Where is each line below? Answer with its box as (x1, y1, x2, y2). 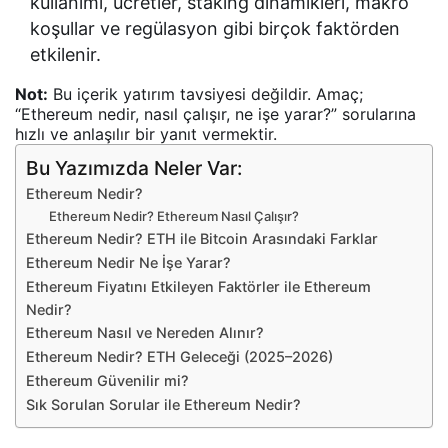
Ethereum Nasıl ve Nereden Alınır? (26, 323, 265, 341)
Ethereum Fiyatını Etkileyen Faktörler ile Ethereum (26, 277, 372, 295)
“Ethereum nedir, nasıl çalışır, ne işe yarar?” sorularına (15, 103, 416, 124)
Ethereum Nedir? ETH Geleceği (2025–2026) (26, 347, 334, 365)
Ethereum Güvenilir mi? (26, 371, 190, 389)
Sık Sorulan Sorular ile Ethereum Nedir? (26, 395, 302, 413)
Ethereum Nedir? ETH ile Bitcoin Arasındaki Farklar (26, 229, 379, 247)
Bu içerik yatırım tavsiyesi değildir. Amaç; (48, 83, 363, 104)
